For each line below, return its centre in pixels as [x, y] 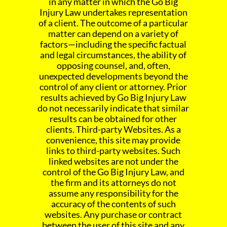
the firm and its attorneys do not [113, 183]
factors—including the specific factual [113, 44]
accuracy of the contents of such [113, 204]
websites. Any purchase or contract [113, 215]
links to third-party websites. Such [113, 151]
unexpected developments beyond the [113, 76]
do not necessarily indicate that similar [113, 108]
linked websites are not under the [113, 161]
